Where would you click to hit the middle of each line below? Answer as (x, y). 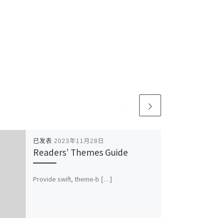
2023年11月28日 (79, 141)
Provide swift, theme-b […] (72, 179)
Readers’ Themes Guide (80, 153)
